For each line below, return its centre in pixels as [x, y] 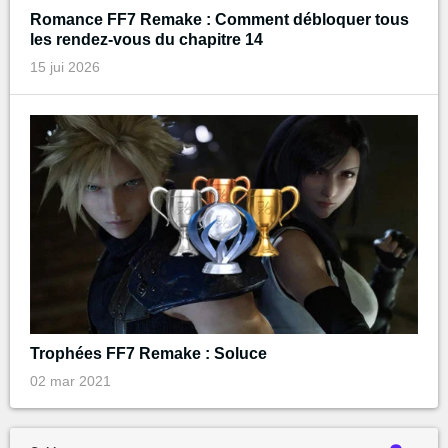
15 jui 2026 [65, 67]
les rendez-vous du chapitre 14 [146, 40]
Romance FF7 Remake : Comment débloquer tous [219, 20]
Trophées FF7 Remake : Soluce [148, 353]
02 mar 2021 [70, 380]
